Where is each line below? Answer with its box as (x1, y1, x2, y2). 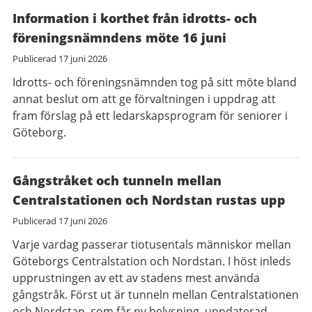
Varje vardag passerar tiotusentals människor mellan (13, 237, 291, 252)
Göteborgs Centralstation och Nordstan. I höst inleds (13, 253, 291, 269)
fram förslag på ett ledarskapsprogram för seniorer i (13, 108, 288, 123)
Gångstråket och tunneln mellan (13, 172, 221, 189)
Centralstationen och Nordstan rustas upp (13, 192, 286, 208)
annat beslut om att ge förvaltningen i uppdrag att (13, 91, 276, 107)
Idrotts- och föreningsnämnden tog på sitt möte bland (13, 75, 297, 90)
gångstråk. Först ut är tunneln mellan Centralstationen (13, 287, 299, 302)
